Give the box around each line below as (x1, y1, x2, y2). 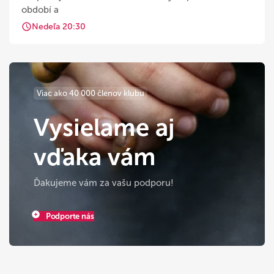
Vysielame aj (34, 113, 175, 142)
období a (21, 4, 59, 15)
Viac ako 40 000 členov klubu (37, 89, 144, 98)
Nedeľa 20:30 (32, 21, 86, 32)
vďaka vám (34, 142, 156, 171)
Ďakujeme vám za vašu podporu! (34, 177, 174, 188)
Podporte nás (44, 212, 94, 221)
